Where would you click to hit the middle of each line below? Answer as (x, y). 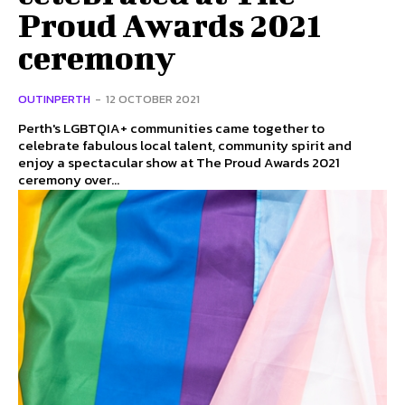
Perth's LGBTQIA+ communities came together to (171, 128)
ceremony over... (69, 180)
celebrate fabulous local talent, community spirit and (185, 146)
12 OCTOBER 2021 (153, 99)
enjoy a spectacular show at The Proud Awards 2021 (179, 163)
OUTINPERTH (54, 99)
